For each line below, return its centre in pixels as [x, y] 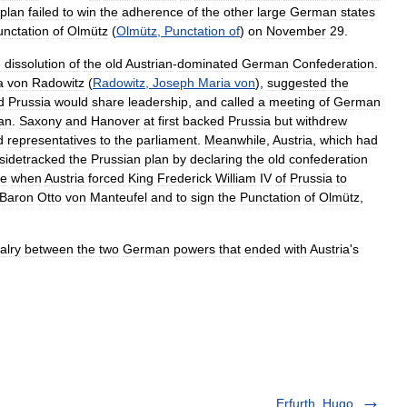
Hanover [115, 121]
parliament [167, 140]
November [296, 31]
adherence [153, 12]
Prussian [116, 159]
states [358, 12]
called [238, 102]
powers [194, 249]
